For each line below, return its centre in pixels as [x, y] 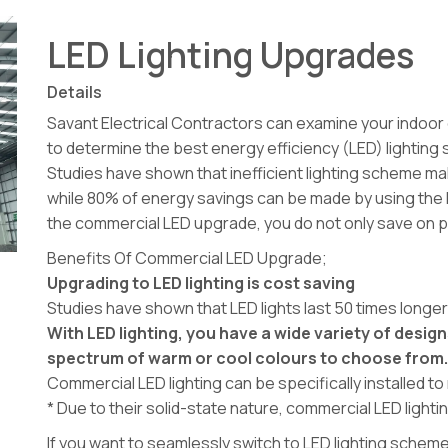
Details [75, 92]
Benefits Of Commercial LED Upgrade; [187, 258]
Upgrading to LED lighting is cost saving [201, 283]
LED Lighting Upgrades [231, 55]
